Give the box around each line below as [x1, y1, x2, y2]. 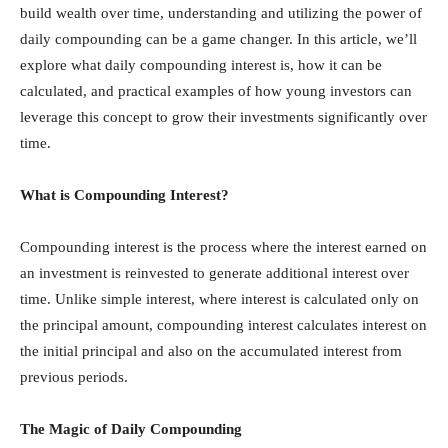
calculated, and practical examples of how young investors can [20, 83, 412, 100]
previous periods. [20, 369, 128, 386]
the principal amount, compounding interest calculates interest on [20, 317, 427, 334]
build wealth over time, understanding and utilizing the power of [20, 5, 422, 22]
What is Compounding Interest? [20, 187, 229, 204]
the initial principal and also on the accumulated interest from [20, 343, 402, 360]
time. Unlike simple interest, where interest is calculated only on [20, 291, 419, 308]
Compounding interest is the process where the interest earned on [20, 239, 427, 256]
